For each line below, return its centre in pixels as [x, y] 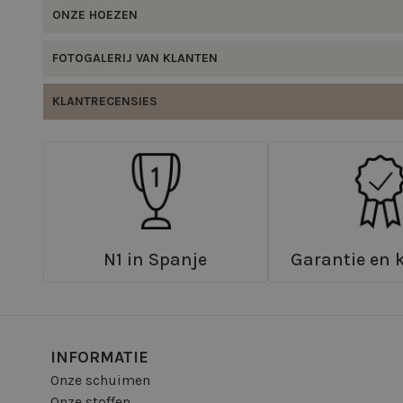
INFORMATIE [99, 357]
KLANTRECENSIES [105, 101]
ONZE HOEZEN [95, 15]
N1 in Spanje [156, 260]
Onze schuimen [100, 380]
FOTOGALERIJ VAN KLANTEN [135, 58]
